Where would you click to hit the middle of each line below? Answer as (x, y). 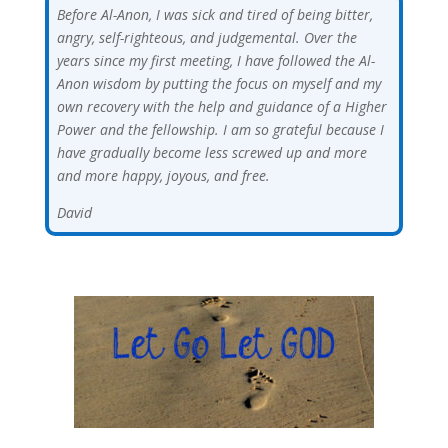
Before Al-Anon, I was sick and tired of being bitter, (214, 14)
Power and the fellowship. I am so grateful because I (220, 129)
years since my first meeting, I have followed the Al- (215, 60)
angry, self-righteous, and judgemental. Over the (206, 37)
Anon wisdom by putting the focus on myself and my (218, 83)
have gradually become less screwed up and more (211, 152)
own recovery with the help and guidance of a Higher (221, 106)
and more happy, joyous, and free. (163, 175)
